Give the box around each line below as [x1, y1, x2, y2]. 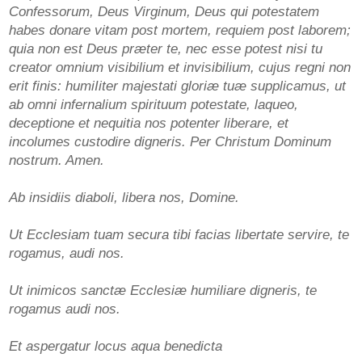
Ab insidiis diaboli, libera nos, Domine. [8, 190, 239, 206]
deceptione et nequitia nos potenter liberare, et [8, 116, 288, 132]
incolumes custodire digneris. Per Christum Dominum [8, 134, 331, 150]
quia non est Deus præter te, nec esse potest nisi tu [8, 41, 322, 57]
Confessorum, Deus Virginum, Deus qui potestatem [8, 4, 319, 20]
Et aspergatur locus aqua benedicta [8, 339, 222, 355]
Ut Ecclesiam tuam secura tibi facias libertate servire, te [8, 227, 349, 243]
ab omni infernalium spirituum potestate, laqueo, [8, 97, 298, 113]
